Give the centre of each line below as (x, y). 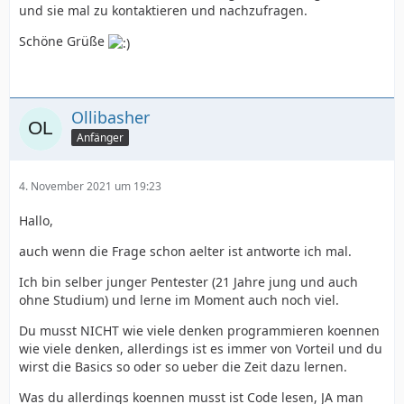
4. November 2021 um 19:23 (90, 186)
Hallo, (36, 220)
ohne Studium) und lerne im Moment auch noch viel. (179, 299)
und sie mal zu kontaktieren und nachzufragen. (163, 11)
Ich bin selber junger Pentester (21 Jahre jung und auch (188, 281)
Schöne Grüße (64, 41)
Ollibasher (110, 117)
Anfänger (100, 138)
